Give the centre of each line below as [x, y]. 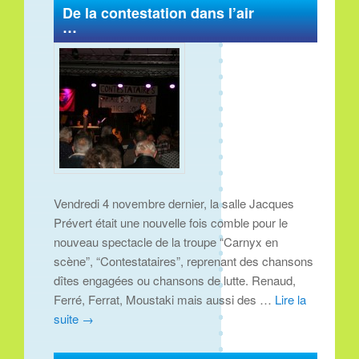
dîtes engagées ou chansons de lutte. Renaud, [175, 280]
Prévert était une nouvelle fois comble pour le [171, 222]
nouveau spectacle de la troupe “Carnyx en [166, 241]
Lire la [291, 299]
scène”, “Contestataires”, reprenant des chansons [184, 260]
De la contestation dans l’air [159, 13]
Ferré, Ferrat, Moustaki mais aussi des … [165, 299]
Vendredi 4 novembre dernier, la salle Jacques [174, 203]
